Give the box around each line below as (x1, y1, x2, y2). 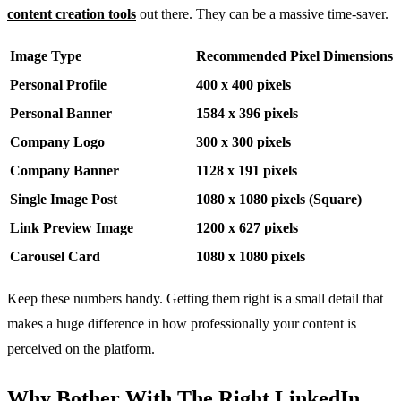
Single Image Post (10, 192, 117, 208)
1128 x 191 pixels (196, 163, 297, 179)
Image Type (10, 48, 81, 64)
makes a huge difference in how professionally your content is (7, 316, 356, 332)
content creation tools (7, 6, 136, 22)
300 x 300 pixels (196, 134, 291, 150)
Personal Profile (10, 77, 107, 93)
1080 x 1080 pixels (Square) (196, 192, 362, 208)
